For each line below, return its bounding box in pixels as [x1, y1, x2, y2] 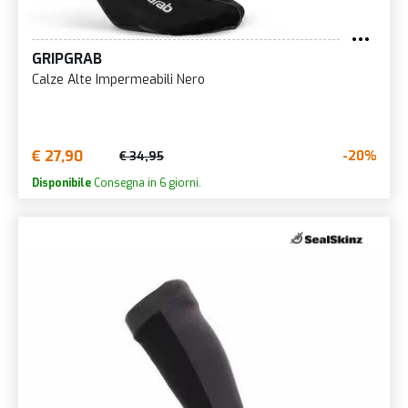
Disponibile [32, 175, 91, 190]
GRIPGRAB [32, 48, 102, 68]
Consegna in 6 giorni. [91, 175, 201, 190]
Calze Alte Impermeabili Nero [32, 70, 205, 88]
